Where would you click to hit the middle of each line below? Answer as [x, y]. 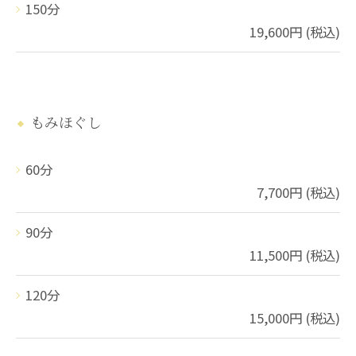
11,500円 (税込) [295, 255]
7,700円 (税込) [298, 192]
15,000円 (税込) [295, 317]
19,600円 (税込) [295, 31]
